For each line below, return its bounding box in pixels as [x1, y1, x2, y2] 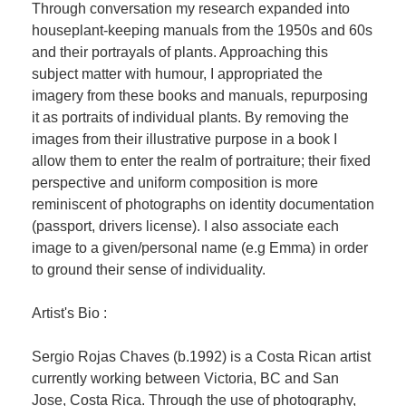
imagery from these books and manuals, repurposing [32, 88, 368, 103]
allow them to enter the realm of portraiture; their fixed [32, 153, 371, 169]
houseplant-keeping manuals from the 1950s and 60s [32, 23, 372, 38]
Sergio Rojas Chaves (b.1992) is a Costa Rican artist [32, 349, 371, 364]
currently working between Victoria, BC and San [32, 371, 339, 386]
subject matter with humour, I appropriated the [32, 66, 323, 82]
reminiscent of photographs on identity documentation [32, 197, 374, 212]
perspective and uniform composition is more [32, 175, 318, 190]
